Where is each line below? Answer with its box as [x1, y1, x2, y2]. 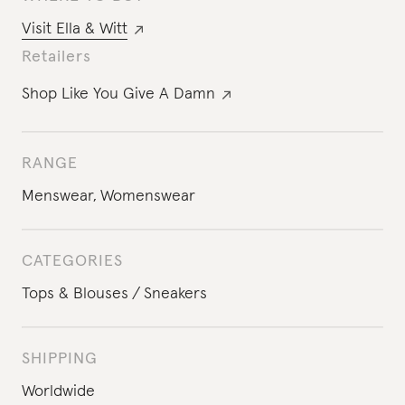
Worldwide [22, 383, 95, 400]
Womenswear [100, 188, 195, 204]
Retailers [22, 49, 91, 65]
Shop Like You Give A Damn [22, 86, 215, 102]
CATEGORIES [22, 253, 123, 269]
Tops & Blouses [22, 286, 128, 302]
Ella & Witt [56, 21, 127, 37]
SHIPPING [22, 351, 98, 367]
